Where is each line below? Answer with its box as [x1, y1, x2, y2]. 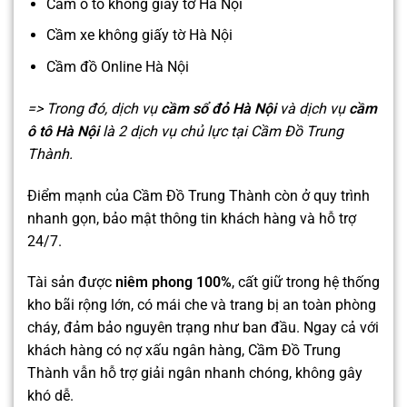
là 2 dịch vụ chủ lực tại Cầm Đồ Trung [99, 122, 343, 140]
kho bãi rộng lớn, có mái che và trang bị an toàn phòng [27, 296, 376, 314]
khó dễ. [27, 387, 74, 405]
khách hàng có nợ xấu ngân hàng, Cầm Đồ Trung [27, 342, 341, 360]
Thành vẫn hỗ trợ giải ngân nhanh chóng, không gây [27, 364, 362, 382]
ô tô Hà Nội [27, 122, 99, 140]
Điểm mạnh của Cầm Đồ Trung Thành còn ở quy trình [27, 186, 370, 204]
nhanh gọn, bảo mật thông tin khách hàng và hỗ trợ [27, 209, 356, 227]
